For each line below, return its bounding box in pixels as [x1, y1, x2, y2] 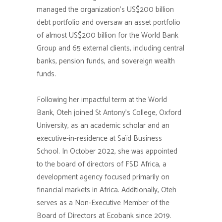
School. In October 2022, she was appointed [37, 145, 177, 158]
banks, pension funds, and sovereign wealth [37, 55, 175, 67]
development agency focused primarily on [37, 171, 169, 183]
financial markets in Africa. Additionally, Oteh [37, 184, 176, 196]
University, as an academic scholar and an [37, 119, 169, 132]
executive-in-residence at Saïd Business [37, 132, 162, 145]
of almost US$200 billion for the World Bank [37, 29, 178, 42]
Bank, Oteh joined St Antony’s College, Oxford [37, 107, 181, 119]
